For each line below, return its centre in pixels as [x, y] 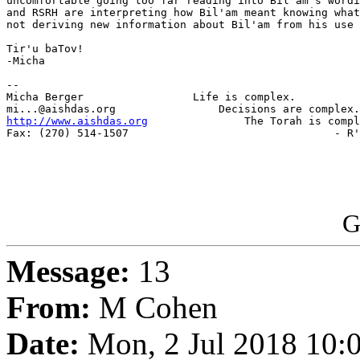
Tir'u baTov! [45, 49]
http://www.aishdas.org [77, 121]
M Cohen [154, 308]
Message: [68, 272]
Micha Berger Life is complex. [151, 97]
